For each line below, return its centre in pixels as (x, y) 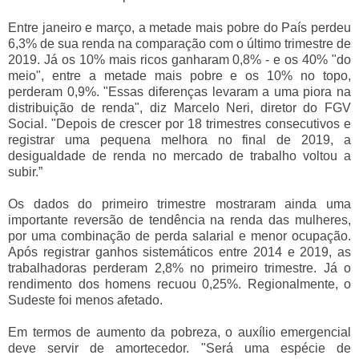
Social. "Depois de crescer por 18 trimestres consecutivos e (179, 123)
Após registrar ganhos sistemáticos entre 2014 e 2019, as (179, 252)
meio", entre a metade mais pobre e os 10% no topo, (179, 75)
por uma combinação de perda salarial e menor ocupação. (179, 236)
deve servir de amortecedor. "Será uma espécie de (179, 348)
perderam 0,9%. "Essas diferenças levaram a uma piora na (179, 91)
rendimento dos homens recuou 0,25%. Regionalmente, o (179, 284)
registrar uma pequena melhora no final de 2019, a (179, 139)
